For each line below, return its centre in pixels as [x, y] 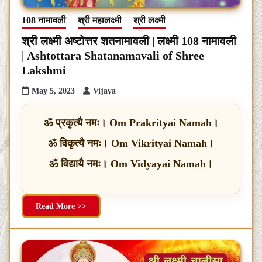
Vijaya [104, 91]
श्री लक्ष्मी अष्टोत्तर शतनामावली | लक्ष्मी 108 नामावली [129, 41]
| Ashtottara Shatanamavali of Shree [113, 55]
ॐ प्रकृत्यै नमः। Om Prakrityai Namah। [131, 123]
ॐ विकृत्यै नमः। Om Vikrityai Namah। [131, 143]
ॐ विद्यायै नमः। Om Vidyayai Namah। [131, 163]
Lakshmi [44, 70]
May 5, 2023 [53, 91]
